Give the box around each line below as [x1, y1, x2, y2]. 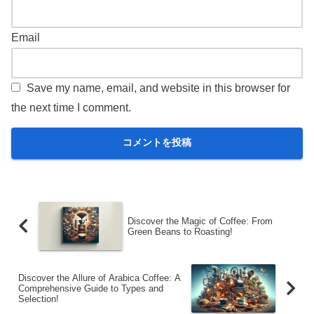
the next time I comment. [11, 101, 131, 114]
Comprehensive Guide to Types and [18, 282, 163, 294]
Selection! [18, 293, 59, 304]
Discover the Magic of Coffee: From [127, 215, 273, 226]
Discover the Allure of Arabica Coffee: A [18, 272, 181, 283]
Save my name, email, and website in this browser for [27, 81, 290, 94]
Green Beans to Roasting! [127, 226, 233, 237]
